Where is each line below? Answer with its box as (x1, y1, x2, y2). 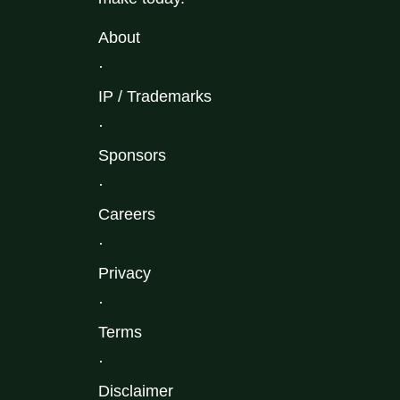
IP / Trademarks (98, 87, 212, 105)
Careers (98, 205, 155, 223)
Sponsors (98, 146, 166, 164)
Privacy (98, 264, 151, 282)
